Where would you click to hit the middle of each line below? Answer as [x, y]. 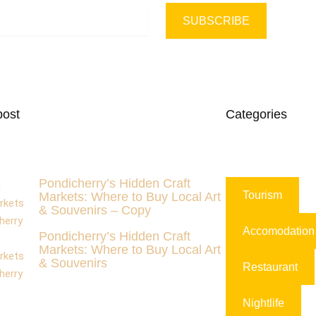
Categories [256, 114]
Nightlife [263, 303]
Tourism [262, 195]
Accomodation [278, 231]
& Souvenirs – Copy [95, 210]
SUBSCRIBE [216, 21]
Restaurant [270, 267]
